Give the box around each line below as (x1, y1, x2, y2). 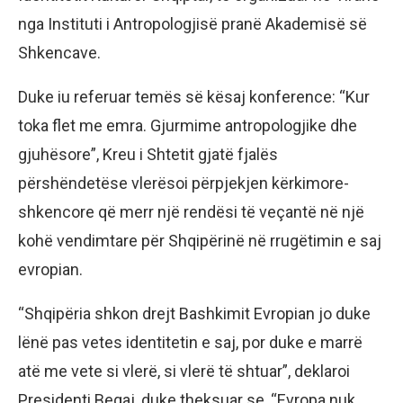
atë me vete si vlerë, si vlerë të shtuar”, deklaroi (18, 361, 350, 381)
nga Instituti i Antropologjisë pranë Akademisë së (18, 13, 367, 33)
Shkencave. (18, 42, 101, 62)
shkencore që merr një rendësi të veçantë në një (18, 201, 364, 221)
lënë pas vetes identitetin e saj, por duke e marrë (18, 332, 363, 352)
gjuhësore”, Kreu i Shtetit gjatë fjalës (18, 144, 278, 164)
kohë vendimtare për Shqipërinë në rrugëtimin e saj (18, 230, 381, 250)
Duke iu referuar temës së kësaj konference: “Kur (18, 86, 370, 106)
